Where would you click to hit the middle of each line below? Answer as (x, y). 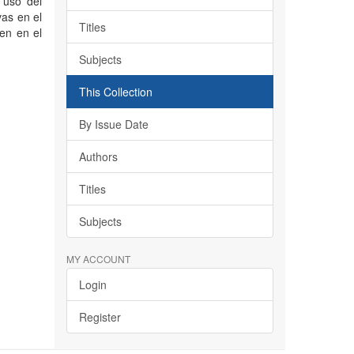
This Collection (115, 92)
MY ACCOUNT (98, 259)
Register (100, 317)
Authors (98, 156)
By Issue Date (113, 124)
